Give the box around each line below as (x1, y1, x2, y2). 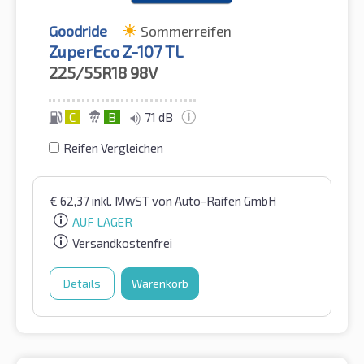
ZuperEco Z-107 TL (49, 41, 184, 62)
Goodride (49, 22, 107, 41)
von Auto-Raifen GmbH (152, 193, 276, 209)
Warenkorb (132, 275, 188, 290)
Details (63, 275, 101, 290)
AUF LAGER (72, 214, 132, 229)
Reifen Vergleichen (63, 141, 163, 156)
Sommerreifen (141, 22, 232, 41)
